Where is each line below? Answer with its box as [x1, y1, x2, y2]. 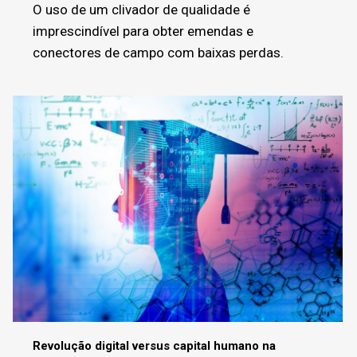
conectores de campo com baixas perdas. [33, 45, 284, 61]
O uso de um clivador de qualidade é [33, 2, 250, 18]
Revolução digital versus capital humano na [33, 339, 276, 354]
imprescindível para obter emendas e [33, 23, 253, 40]
